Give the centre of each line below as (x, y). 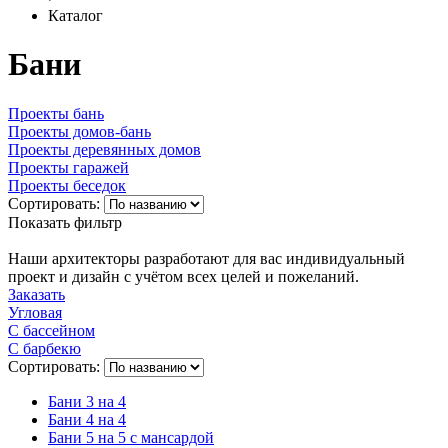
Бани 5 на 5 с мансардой (131, 437)
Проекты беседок (67, 185)
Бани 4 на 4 (87, 419)
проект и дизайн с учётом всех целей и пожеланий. (183, 276)
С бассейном (51, 330)
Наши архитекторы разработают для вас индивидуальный (206, 258)
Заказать (36, 294)
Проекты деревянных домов (104, 149)
